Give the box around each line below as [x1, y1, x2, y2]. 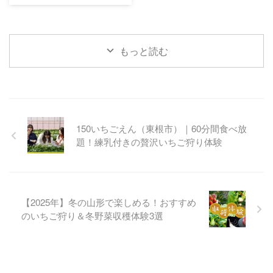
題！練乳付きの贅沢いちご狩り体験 [76, 135, 222, 149]
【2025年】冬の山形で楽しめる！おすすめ [21, 196, 196, 209]
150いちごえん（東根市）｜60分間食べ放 [76, 122, 247, 135]
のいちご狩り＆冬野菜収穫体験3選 [21, 209, 163, 222]
